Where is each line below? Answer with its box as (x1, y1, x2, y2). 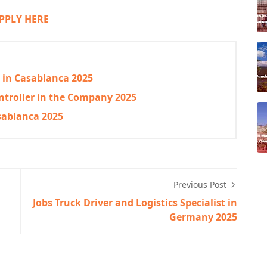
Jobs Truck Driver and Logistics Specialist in (33, 196, 237, 209)
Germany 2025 (169, 210, 237, 223)
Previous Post (173, 179, 229, 190)
